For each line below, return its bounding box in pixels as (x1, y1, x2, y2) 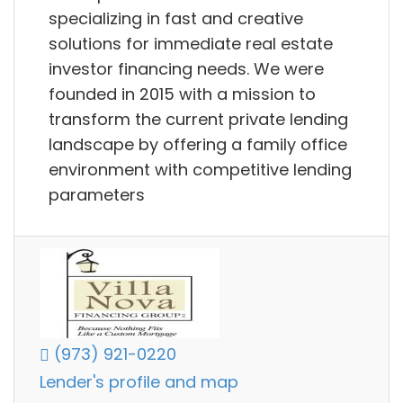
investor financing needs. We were (49, 57, 324, 80)
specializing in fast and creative (49, 6, 303, 30)
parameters (49, 183, 145, 206)
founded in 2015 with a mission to (49, 82, 316, 105)
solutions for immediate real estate (49, 31, 333, 55)
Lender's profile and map (40, 371, 238, 394)
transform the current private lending (49, 107, 348, 130)
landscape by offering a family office (49, 132, 347, 156)
